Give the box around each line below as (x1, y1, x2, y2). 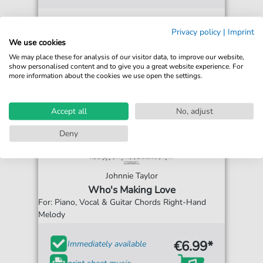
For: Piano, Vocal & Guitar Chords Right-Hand (38, 197, 207, 208)
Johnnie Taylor (105, 170, 158, 181)
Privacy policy (171, 26, 221, 37)
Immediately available (68, 238, 147, 249)
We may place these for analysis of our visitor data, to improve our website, (9, 52, 244, 61)
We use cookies (9, 36, 66, 48)
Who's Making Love (87, 183, 176, 197)
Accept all (50, 105, 87, 116)
